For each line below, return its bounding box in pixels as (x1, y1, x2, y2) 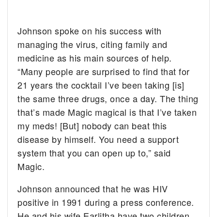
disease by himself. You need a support (17, 132, 179, 145)
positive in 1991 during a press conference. (17, 195, 194, 208)
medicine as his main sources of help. (17, 51, 172, 64)
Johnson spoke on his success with (17, 24, 162, 37)
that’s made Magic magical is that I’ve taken (17, 105, 197, 118)
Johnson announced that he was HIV (17, 182, 168, 195)
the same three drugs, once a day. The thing (17, 92, 199, 105)
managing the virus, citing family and (17, 37, 168, 50)
